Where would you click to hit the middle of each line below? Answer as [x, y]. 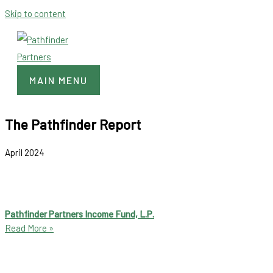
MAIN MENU [58, 80]
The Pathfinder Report [73, 124]
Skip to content [35, 13]
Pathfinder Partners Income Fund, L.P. [80, 214]
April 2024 [25, 153]
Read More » [29, 228]
